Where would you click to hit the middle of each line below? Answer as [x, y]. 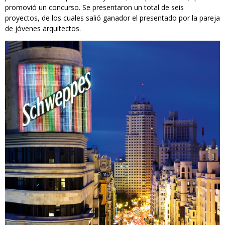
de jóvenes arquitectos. [43, 29]
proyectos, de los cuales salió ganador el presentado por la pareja [113, 18]
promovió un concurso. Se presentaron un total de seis [94, 8]
